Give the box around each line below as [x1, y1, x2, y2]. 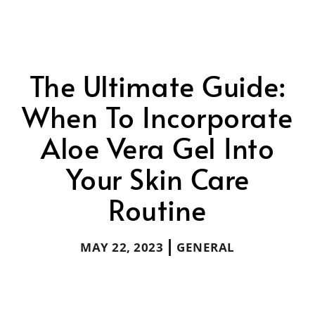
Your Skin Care [65, 159, 250, 198]
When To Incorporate [22, 97, 293, 136]
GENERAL [176, 239, 235, 256]
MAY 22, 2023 [80, 239, 164, 256]
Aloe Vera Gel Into [41, 128, 274, 167]
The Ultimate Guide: [29, 66, 286, 105]
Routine [108, 190, 207, 229]
